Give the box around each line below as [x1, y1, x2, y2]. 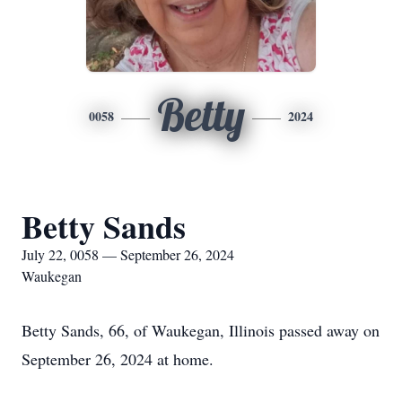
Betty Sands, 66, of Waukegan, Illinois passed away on [22, 319, 380, 341]
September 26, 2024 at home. [22, 348, 214, 370]
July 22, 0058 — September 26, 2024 [22, 245, 234, 264]
